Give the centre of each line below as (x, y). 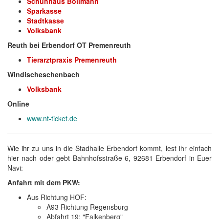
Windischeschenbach (44, 74)
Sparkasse (44, 11)
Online (18, 104)
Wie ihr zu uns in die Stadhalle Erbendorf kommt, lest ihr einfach (109, 148)
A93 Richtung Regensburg (87, 207)
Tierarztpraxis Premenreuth (72, 60)
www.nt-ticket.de (52, 118)
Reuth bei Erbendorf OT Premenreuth (69, 45)
